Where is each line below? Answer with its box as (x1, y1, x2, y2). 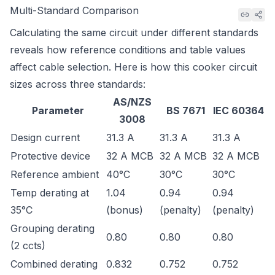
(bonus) (106, 204, 143, 216)
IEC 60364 (213, 104, 264, 117)
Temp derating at (10, 187, 89, 199)
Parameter (31, 104, 84, 117)
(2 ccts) (10, 239, 45, 252)
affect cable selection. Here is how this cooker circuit (10, 61, 257, 73)
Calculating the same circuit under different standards (10, 26, 258, 39)
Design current (10, 131, 80, 144)
